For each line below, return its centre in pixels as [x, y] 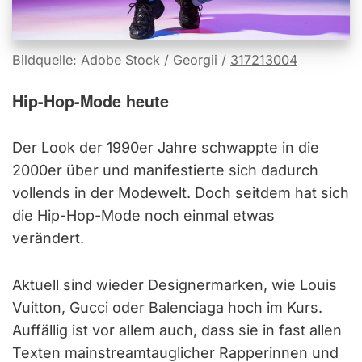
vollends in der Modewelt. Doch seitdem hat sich [181, 193]
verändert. [48, 238]
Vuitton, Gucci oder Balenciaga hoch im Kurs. [167, 308]
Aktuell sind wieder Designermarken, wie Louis [175, 285]
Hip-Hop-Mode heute [90, 101]
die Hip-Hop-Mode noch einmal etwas [143, 216]
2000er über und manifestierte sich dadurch [165, 170]
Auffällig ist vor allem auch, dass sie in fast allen [177, 330]
